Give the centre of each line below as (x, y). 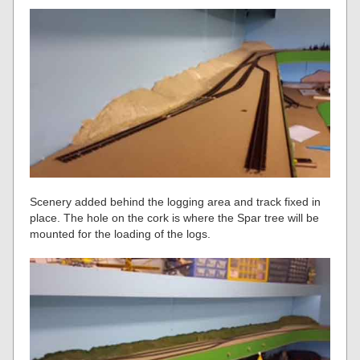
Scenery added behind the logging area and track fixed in (176, 201)
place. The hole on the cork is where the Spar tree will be (175, 217)
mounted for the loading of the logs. (121, 233)
